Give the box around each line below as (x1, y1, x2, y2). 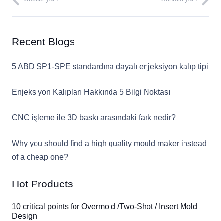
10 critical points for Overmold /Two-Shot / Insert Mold (12, 202, 197, 211)
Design (12, 211, 37, 220)
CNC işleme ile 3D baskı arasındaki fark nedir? (12, 113, 176, 122)
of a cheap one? (12, 152, 68, 161)
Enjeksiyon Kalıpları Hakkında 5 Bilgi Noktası (12, 87, 170, 96)
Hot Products (12, 178, 73, 189)
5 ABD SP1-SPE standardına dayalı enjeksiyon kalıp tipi (12, 62, 208, 71)
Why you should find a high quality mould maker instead (12, 139, 207, 147)
